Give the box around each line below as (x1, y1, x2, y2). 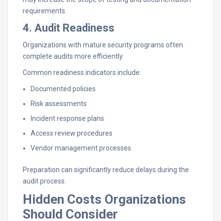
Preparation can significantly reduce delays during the (23, 166, 189, 174)
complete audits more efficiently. (23, 52, 124, 60)
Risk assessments (31, 100, 87, 108)
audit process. (23, 177, 66, 185)
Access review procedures (31, 129, 112, 137)
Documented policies (31, 85, 96, 93)
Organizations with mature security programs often (23, 41, 183, 49)
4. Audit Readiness (23, 22, 114, 34)
